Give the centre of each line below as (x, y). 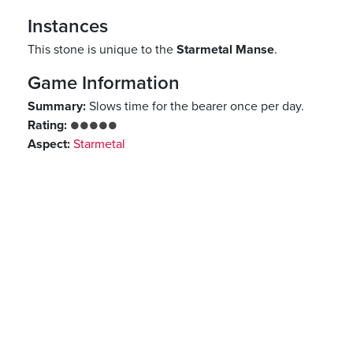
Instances (68, 26)
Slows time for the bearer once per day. (195, 106)
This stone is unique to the (102, 49)
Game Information (104, 82)
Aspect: (49, 144)
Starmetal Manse (225, 49)
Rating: (47, 125)
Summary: (57, 106)
